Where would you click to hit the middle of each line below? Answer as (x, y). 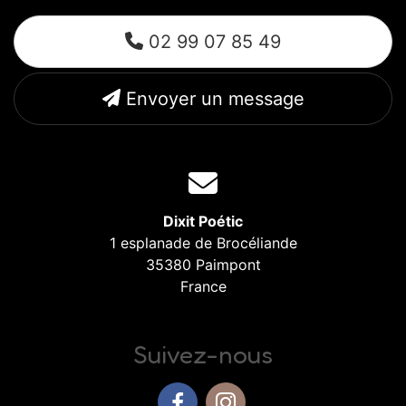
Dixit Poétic (203, 221)
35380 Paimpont (203, 264)
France (203, 286)
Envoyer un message (212, 98)
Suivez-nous (203, 354)
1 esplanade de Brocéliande (203, 242)
